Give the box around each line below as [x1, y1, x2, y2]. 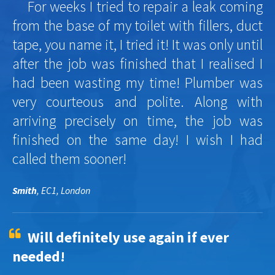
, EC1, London [37, 184, 90, 197]
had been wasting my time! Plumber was [12, 73, 263, 93]
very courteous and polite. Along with [12, 92, 263, 112]
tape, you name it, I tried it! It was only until [12, 35, 263, 55]
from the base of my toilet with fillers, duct [12, 16, 263, 36]
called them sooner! [12, 149, 126, 169]
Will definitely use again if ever [28, 228, 229, 247]
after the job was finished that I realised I [12, 54, 263, 74]
